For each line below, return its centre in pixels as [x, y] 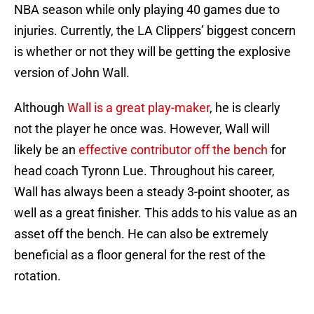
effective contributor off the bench [173, 150]
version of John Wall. [72, 73]
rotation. [37, 276]
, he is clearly [245, 108]
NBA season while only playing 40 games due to [147, 10]
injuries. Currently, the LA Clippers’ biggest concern [155, 31]
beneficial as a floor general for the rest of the [140, 255]
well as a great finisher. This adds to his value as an [156, 213]
